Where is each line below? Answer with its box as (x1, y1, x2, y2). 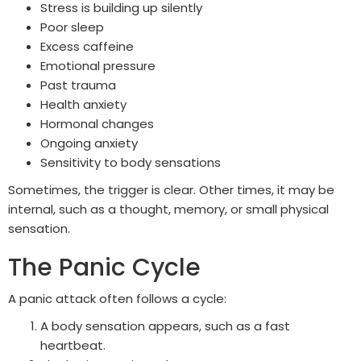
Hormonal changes (40, 115, 154, 133)
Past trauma (40, 77, 116, 94)
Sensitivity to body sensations (40, 154, 221, 172)
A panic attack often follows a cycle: (8, 290, 226, 308)
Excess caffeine (40, 38, 134, 56)
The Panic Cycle (8, 251, 201, 285)
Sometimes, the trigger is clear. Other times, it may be (8, 181, 334, 199)
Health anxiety (40, 96, 127, 114)
